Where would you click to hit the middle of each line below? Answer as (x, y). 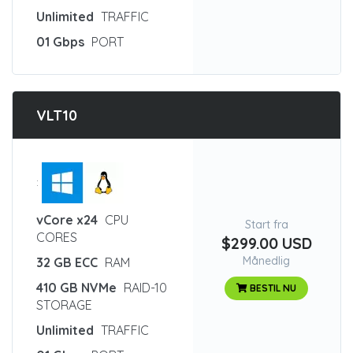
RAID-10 (143, 288)
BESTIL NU (272, 288)
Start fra (266, 225)
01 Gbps (60, 42)
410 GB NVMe (76, 288)
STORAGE (64, 305)
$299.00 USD (266, 243)
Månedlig (267, 261)
